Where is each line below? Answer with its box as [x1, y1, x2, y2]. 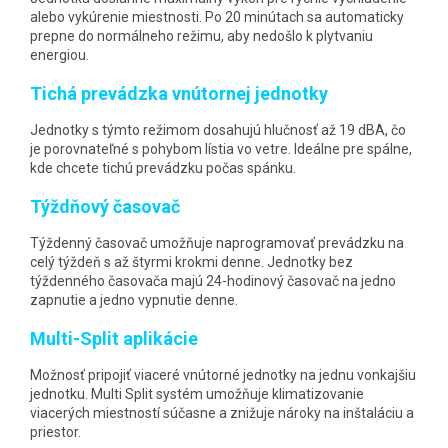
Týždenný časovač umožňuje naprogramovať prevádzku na [30, 234, 404, 251]
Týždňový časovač [30, 195, 180, 217]
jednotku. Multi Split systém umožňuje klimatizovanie [30, 385, 364, 402]
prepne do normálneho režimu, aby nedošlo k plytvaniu [30, 27, 373, 44]
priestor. [30, 423, 81, 440]
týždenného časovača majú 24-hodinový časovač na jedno [30, 272, 396, 289]
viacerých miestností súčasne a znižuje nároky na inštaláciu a [30, 404, 414, 421]
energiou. [30, 46, 89, 63]
